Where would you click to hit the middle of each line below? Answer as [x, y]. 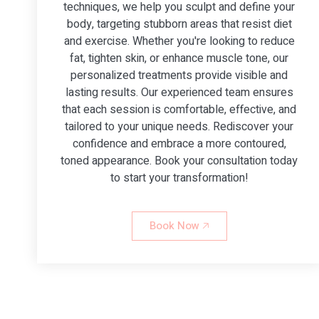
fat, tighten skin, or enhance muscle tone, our [179, 58]
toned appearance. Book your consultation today [179, 161]
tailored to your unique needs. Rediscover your [179, 126]
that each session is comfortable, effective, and [179, 109]
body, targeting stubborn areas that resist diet [179, 24]
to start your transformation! [179, 178]
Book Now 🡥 [179, 225]
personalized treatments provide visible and [179, 75]
